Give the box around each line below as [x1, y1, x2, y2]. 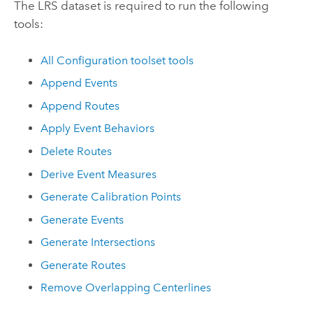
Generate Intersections [41, 235, 156, 249]
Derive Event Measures [41, 167, 157, 181]
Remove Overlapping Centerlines [41, 281, 212, 295]
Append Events [41, 76, 118, 90]
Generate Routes [41, 258, 126, 272]
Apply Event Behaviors [41, 122, 155, 136]
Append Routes [41, 99, 120, 112]
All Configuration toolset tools [41, 53, 194, 67]
